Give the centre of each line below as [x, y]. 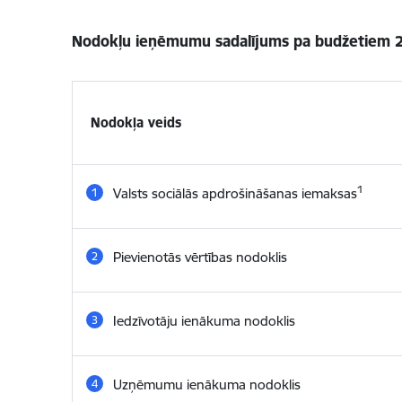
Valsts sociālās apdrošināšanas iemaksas [235, 193]
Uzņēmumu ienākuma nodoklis [206, 385]
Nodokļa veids [135, 122]
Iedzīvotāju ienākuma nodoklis [204, 321]
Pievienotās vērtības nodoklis [200, 257]
